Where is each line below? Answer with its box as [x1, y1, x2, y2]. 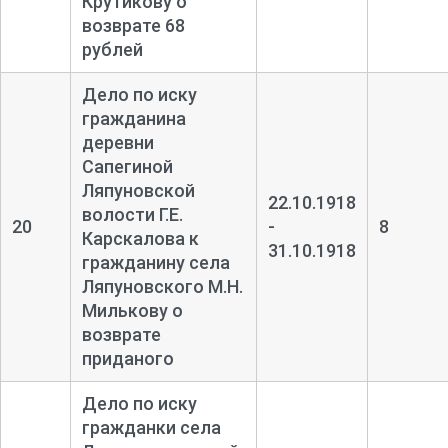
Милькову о [81, 299, 183, 321]
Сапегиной [81, 155, 173, 177]
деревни [81, 131, 154, 153]
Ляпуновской [81, 179, 195, 201]
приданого [81, 347, 174, 369]
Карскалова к [81, 227, 199, 249]
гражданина [81, 107, 186, 129]
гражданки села [81, 416, 221, 438]
